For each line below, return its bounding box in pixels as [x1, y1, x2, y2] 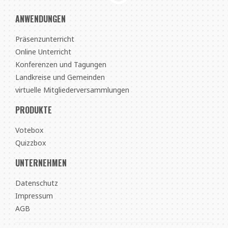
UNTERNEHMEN [15, 157, 67, 169]
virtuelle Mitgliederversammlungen [15, 85, 129, 95]
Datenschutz [15, 178, 58, 188]
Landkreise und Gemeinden [15, 72, 105, 82]
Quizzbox [15, 138, 46, 148]
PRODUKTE [15, 104, 52, 117]
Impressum [15, 191, 53, 201]
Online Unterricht [15, 47, 71, 57]
